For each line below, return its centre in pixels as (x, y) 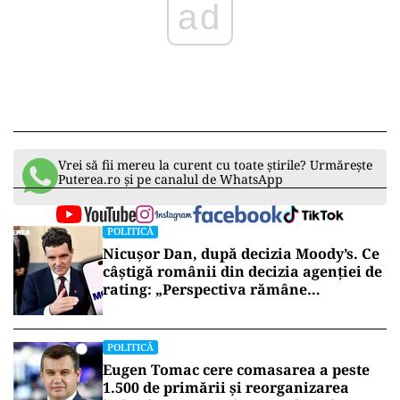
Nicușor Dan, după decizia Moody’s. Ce (241, 253)
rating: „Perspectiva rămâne (205, 289)
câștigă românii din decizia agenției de (242, 271)
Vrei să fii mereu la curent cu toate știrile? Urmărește (215, 164)
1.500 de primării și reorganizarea (226, 387)
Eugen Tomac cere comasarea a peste (236, 369)
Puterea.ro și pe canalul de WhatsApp (171, 179)
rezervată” (141, 307)
